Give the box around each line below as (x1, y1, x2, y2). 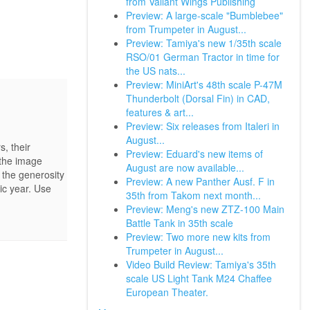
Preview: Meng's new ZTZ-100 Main (126, 202, 284, 216)
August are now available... (126, 161, 244, 174)
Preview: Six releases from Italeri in (126, 119, 280, 133)
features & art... (126, 105, 194, 119)
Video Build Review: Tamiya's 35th (126, 257, 276, 271)
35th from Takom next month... (126, 188, 261, 202)
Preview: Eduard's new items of (126, 147, 263, 161)
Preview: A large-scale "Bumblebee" (126, 8, 283, 22)
